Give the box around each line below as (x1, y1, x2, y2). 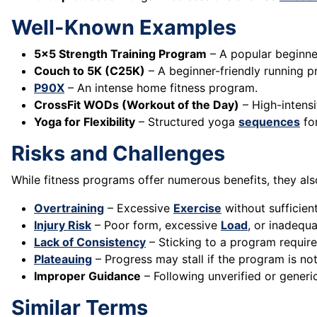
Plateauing (34, 252, 92, 267)
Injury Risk (34, 218, 91, 233)
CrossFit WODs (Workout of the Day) (34, 98, 239, 113)
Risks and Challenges (11, 141, 225, 166)
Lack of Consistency (34, 235, 146, 250)
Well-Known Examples (11, 15, 236, 40)
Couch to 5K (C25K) (34, 64, 145, 79)
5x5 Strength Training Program (34, 47, 207, 62)
